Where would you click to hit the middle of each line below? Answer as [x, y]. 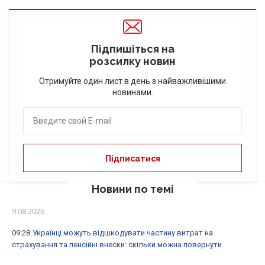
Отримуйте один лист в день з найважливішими [132, 81]
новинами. [132, 93]
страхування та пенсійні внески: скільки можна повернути [117, 245]
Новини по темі [132, 189]
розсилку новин [132, 62]
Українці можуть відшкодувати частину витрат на [123, 233]
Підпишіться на [132, 49]
